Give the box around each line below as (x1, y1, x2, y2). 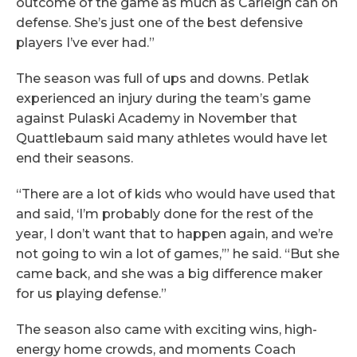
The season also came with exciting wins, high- (16, 321, 317, 337)
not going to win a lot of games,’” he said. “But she (16, 245, 339, 261)
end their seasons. (16, 150, 136, 166)
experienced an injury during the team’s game (16, 90, 311, 106)
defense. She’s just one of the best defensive (16, 14, 303, 30)
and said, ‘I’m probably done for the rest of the (16, 206, 313, 222)
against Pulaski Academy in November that (16, 110, 297, 126)
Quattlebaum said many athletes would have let (16, 130, 328, 146)
